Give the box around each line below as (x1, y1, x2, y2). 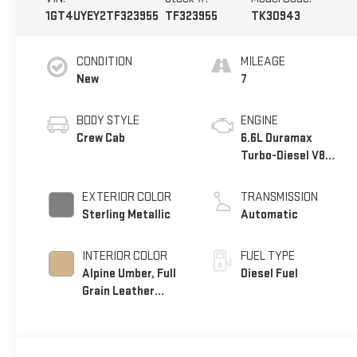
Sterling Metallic (81, 207, 171, 223)
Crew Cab (76, 131, 125, 147)
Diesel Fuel (241, 266, 299, 282)
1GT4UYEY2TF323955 (45, 9, 159, 25)
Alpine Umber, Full (81, 266, 176, 282)
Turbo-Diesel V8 (241, 148, 326, 164)
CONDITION (76, 54, 132, 70)
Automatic (241, 207, 299, 223)
